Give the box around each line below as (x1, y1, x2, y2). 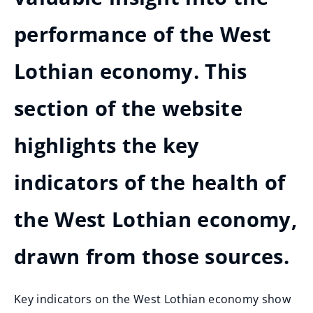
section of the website (14, 94, 243, 122)
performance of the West (14, 20, 272, 48)
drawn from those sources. (14, 242, 290, 270)
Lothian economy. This (14, 57, 247, 85)
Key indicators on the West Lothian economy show (14, 291, 291, 307)
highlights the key (14, 131, 200, 159)
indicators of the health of (14, 168, 286, 196)
